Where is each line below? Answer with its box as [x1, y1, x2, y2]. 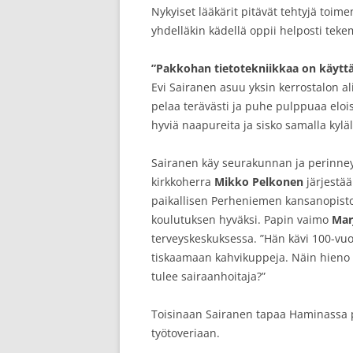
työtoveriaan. [151, 325, 220, 340]
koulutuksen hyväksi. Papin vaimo [151, 212, 332, 227]
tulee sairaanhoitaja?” [151, 269, 266, 284]
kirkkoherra [151, 174, 214, 189]
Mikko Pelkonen [214, 174, 303, 189]
